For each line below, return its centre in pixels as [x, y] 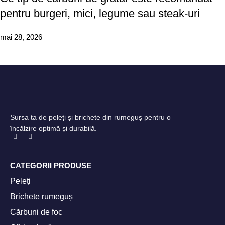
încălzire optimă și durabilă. [53, 128]
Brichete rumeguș [41, 197]
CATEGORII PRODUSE [51, 166]
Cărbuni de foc [36, 212]
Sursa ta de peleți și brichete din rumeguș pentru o [90, 117]
